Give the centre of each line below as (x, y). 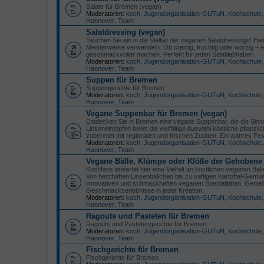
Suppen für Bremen (122, 80)
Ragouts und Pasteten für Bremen (148, 216)
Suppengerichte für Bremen (125, 88)
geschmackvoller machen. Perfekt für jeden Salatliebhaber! (170, 54)
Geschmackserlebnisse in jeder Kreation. (145, 190)
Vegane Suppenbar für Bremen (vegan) (156, 113)
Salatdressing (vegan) (126, 32)
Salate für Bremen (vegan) (124, 6)
